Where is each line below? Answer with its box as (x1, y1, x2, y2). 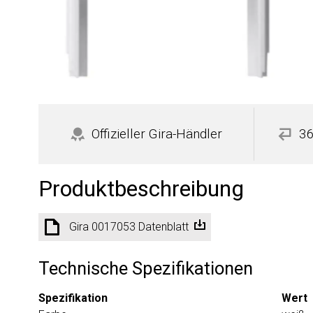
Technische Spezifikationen (38, 257, 253, 279)
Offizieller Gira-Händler (91, 125, 222, 142)
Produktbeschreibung (38, 175, 244, 202)
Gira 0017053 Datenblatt (69, 219, 189, 233)
